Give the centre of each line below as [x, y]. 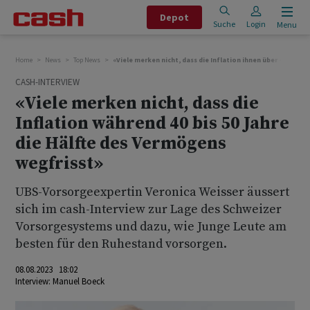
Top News [87, 60]
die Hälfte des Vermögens [121, 144]
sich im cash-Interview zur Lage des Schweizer [148, 209]
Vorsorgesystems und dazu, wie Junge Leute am [151, 227]
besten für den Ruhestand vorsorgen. [121, 244]
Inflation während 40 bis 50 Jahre [152, 124]
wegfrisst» [59, 164]
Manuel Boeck [79, 281]
